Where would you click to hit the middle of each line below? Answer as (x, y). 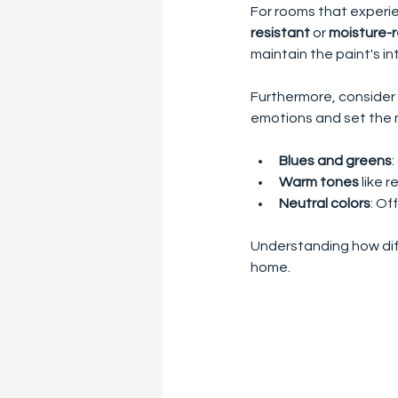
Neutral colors (325, 203)
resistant (280, 32)
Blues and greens (335, 160)
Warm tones (319, 182)
